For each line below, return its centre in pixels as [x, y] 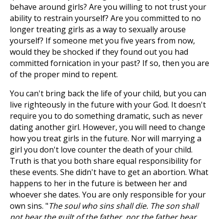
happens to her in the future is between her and [98, 183]
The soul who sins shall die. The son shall [123, 206]
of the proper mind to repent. [64, 74]
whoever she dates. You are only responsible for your [108, 195]
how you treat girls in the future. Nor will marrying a [106, 138]
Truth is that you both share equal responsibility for [106, 161]
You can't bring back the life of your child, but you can [108, 93]
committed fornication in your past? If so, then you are [109, 63]
